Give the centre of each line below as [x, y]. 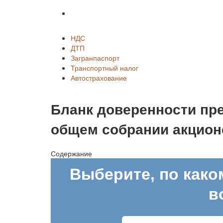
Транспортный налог [105, 68]
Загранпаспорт [95, 58]
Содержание [71, 153]
